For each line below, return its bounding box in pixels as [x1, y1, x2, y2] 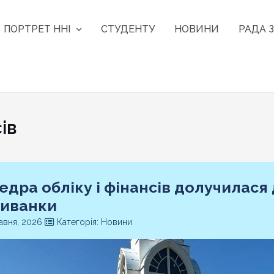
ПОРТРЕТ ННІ [4, 23, 71, 35]
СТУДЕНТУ [101, 23, 155, 35]
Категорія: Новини [54, 217, 132, 228]
